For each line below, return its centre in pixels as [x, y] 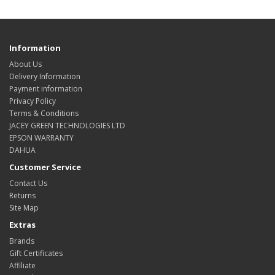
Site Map [24, 208]
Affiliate [22, 265]
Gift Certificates [36, 253]
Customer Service [45, 167]
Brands [22, 241]
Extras [22, 225]
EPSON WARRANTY [41, 138]
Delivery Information [45, 76]
